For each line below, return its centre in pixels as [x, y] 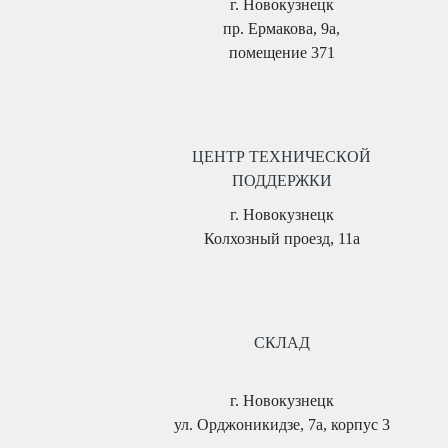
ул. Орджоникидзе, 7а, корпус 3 [281, 424]
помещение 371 [281, 52]
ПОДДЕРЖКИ [281, 180]
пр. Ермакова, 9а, [281, 28]
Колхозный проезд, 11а [281, 238]
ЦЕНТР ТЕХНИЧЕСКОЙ [281, 156]
